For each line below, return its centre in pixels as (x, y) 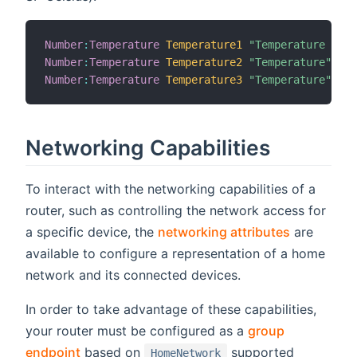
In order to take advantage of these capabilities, (171, 309)
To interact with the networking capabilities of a (171, 188)
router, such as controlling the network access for (176, 210)
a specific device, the (92, 231)
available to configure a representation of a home (175, 253)
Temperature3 (204, 80)
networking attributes (224, 231)
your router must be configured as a (137, 330)
